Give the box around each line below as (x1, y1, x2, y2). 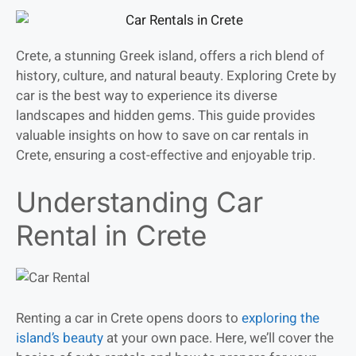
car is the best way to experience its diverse (16, 85, 277, 106)
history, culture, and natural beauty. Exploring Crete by (16, 65, 336, 86)
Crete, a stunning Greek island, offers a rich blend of (16, 45, 324, 66)
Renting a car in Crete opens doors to (16, 308, 242, 328)
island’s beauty (16, 327, 103, 348)
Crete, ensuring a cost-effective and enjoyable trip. (16, 145, 315, 165)
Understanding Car (16, 185, 263, 219)
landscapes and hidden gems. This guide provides (16, 105, 315, 126)
